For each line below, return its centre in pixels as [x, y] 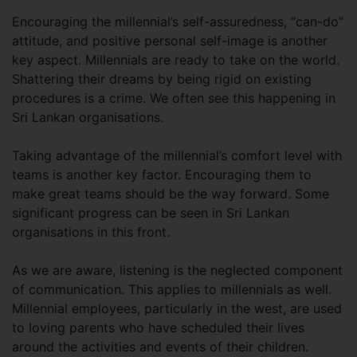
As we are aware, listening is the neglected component [177, 270]
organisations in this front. [91, 232]
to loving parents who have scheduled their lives [158, 328]
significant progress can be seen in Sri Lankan [151, 213]
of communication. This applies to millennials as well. [172, 289]
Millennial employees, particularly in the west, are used [177, 308]
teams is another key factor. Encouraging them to [162, 175]
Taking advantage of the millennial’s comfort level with [177, 155]
